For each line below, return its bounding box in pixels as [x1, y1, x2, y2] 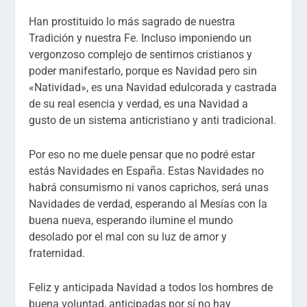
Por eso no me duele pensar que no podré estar [29, 148, 256, 162]
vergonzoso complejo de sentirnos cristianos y [29, 48, 253, 62]
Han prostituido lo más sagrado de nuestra [29, 15, 236, 29]
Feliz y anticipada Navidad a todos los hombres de [29, 280, 273, 294]
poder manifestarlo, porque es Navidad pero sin [29, 64, 258, 78]
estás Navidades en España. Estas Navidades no [29, 164, 265, 178]
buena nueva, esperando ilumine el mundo [29, 214, 234, 228]
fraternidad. [29, 247, 86, 260]
